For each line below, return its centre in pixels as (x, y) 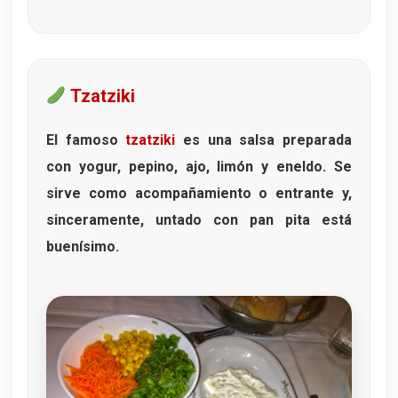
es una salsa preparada (264, 139)
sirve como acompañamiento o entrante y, (199, 193)
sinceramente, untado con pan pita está (199, 219)
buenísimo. (83, 246)
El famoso (86, 139)
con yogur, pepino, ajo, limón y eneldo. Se (199, 166)
